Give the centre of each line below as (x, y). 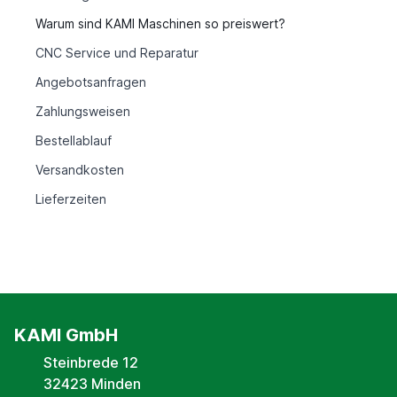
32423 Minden (92, 384)
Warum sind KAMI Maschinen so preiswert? (160, 24)
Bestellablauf (74, 141)
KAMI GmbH (66, 335)
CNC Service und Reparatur (117, 53)
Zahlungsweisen (83, 112)
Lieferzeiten (71, 199)
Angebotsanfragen (91, 82)
